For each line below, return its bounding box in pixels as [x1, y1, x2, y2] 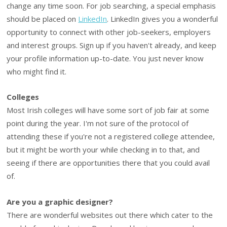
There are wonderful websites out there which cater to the [7, 209, 213, 220]
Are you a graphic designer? [7, 196, 113, 207]
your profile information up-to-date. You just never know [7, 53, 204, 64]
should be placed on [7, 14, 79, 24]
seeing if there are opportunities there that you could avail [7, 158, 210, 168]
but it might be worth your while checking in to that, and [7, 144, 200, 155]
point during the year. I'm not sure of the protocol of [7, 118, 189, 129]
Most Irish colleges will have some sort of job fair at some [7, 105, 210, 116]
